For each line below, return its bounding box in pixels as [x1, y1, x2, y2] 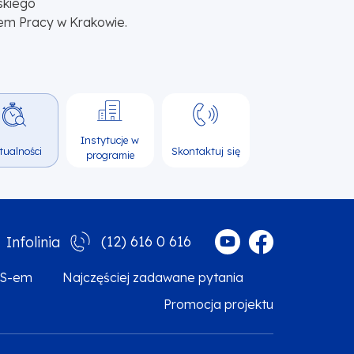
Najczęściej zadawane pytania [62, 269, 243, 286]
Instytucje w [81, 133, 140, 146]
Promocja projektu [164, 296, 273, 313]
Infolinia [6, 232, 60, 250]
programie [85, 148, 134, 161]
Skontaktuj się [171, 144, 240, 157]
